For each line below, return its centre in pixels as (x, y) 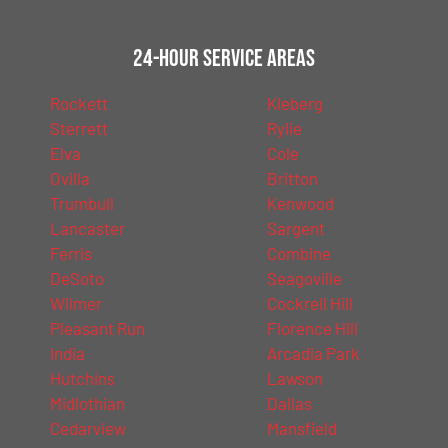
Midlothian (87, 402)
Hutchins (82, 377)
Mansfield (301, 427)
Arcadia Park (313, 352)
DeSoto (77, 277)
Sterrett (79, 127)
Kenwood (300, 202)
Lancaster (87, 227)
